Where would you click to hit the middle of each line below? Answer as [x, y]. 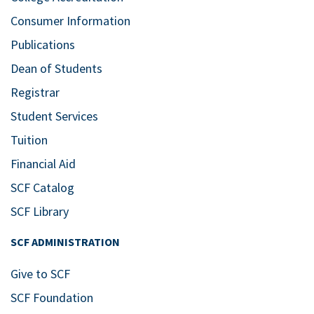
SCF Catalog [42, 187]
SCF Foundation [52, 297]
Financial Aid [43, 163]
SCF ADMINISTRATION [65, 241]
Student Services [54, 116]
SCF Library [40, 211]
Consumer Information [70, 20]
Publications [43, 44]
